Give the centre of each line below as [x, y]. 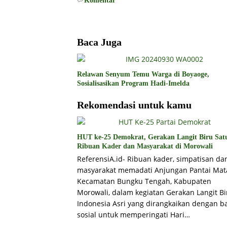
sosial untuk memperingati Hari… [134, 215]
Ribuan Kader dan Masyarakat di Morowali [145, 146]
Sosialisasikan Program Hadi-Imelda [133, 84]
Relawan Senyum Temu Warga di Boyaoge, [143, 74]
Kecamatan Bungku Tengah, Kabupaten [144, 181]
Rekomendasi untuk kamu [134, 105]
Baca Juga [99, 42]
